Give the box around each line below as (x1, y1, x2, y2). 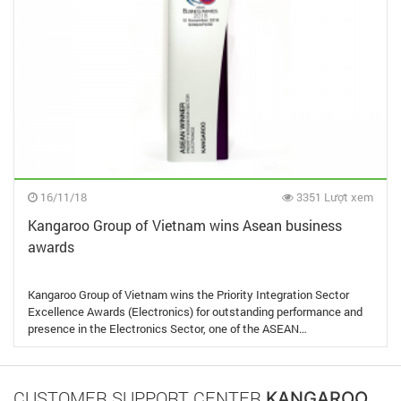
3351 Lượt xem (294, 189, 373, 206)
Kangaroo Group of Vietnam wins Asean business (28, 216, 342, 235)
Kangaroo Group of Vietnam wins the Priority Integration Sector (28, 286, 349, 303)
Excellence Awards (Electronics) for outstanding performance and (28, 303, 363, 320)
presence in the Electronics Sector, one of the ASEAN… (28, 320, 307, 337)
